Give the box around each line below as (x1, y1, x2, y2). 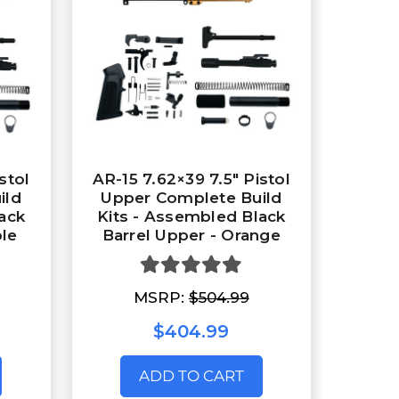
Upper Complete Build (101, 189, 282, 208)
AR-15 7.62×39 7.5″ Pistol (92, 170, 290, 189)
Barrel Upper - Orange (102, 226, 281, 245)
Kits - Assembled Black (97, 208, 286, 226)
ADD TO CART (138, 366, 244, 385)
